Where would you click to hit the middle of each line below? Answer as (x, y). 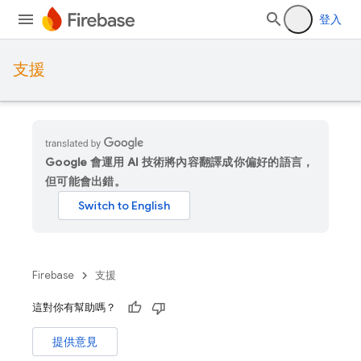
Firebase (53, 275)
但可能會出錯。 (85, 181)
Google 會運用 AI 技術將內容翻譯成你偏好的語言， (180, 162)
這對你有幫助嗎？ (74, 307)
